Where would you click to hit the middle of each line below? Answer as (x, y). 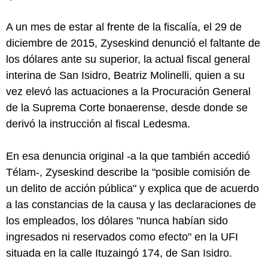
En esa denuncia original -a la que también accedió (128, 156)
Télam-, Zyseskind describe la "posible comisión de (128, 173)
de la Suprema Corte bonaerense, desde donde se (127, 108)
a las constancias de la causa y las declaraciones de (131, 205)
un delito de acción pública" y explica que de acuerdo (133, 189)
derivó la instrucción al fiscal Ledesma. (98, 124)
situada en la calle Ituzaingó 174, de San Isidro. (119, 253)
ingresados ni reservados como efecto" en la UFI (122, 237)
